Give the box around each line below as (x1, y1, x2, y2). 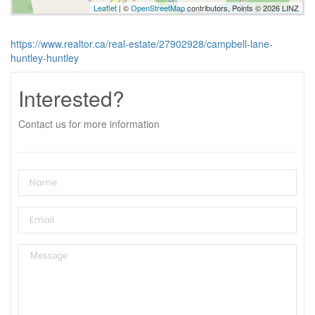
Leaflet (94, 1, 117, 13)
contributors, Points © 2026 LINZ (185, 1, 299, 13)
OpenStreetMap (131, 1, 185, 13)
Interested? (18, 82, 124, 113)
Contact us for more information (18, 116, 160, 131)
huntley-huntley (11, 50, 79, 65)
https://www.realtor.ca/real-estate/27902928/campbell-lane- (11, 36, 273, 51)
